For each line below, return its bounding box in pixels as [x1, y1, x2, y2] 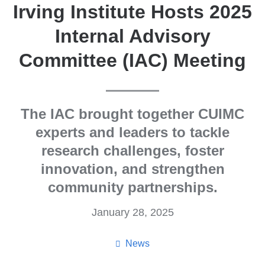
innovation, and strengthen [40, 160, 225, 177]
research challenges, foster [41, 142, 224, 159]
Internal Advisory [54, 25, 211, 47]
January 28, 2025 [91, 206, 174, 218]
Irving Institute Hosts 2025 [13, 1, 252, 23]
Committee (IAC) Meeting [19, 50, 246, 72]
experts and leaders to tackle [35, 124, 230, 140]
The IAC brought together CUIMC [21, 105, 244, 122]
